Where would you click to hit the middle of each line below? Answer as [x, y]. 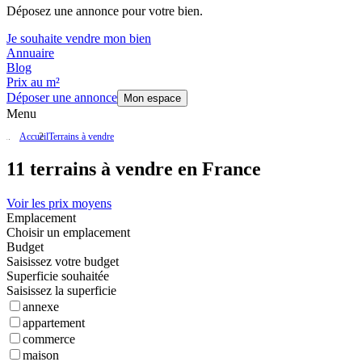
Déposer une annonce [62, 98]
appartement [54, 323]
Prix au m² [33, 82]
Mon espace [152, 99]
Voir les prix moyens [59, 204]
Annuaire [30, 53]
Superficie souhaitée [58, 276]
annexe [41, 307]
